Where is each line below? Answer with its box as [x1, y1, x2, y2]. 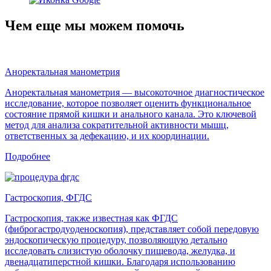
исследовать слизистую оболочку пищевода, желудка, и [5, 245, 235, 256]
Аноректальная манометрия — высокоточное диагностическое [5, 87, 264, 97]
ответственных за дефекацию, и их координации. [5, 130, 209, 141]
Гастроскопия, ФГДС [5, 192, 92, 203]
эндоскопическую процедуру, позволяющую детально [5, 234, 227, 245]
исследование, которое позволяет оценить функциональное [5, 97, 251, 108]
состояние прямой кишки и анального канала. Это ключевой [5, 108, 256, 119]
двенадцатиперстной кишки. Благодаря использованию [5, 256, 235, 267]
